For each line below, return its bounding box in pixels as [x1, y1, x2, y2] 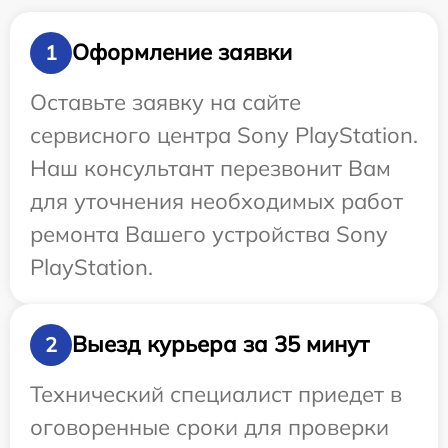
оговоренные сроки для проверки [30, 412, 389, 441]
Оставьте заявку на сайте [30, 87, 301, 116]
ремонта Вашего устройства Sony [30, 219, 388, 248]
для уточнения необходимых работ [30, 186, 403, 215]
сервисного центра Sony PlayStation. [30, 120, 418, 149]
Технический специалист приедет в [30, 379, 402, 408]
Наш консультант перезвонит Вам [30, 153, 391, 182]
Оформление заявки [72, 38, 292, 67]
